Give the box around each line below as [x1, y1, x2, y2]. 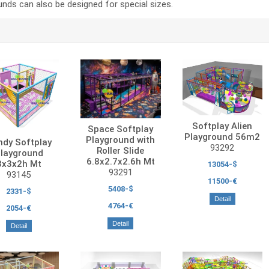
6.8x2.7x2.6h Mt [86, 156, 155, 168]
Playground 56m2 [184, 131, 261, 143]
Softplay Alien [192, 121, 253, 132]
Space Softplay [88, 124, 154, 135]
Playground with [86, 134, 156, 146]
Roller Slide [97, 145, 145, 157]
